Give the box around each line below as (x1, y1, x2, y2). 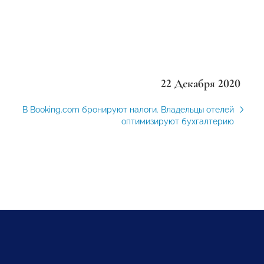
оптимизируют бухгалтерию (121, 117, 234, 126)
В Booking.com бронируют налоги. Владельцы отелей (22, 105, 234, 114)
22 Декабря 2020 (160, 77, 240, 91)
